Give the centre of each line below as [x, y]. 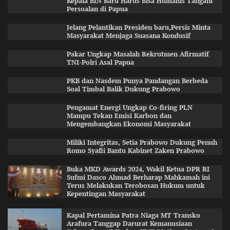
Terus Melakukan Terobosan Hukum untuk [136, 186]
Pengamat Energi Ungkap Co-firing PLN [129, 108]
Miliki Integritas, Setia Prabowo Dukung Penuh [142, 143]
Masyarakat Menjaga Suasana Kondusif [128, 36]
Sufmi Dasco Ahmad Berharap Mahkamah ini [138, 178]
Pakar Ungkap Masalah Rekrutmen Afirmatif [138, 54]
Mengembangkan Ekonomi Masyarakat [129, 124]
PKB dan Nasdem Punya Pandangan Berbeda [137, 81]
